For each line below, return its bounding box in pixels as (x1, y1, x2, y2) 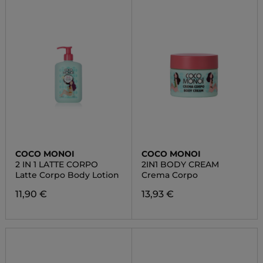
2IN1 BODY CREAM (141, 159, 219, 170)
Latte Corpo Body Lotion (15, 170, 119, 180)
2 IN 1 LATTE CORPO (15, 159, 98, 170)
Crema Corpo (141, 170, 198, 180)
